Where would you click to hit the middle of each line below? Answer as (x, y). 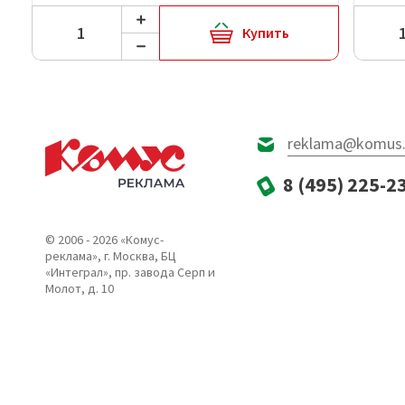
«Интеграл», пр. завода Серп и (130, 272)
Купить (265, 33)
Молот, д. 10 (80, 288)
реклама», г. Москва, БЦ (111, 256)
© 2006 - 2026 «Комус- (104, 240)
